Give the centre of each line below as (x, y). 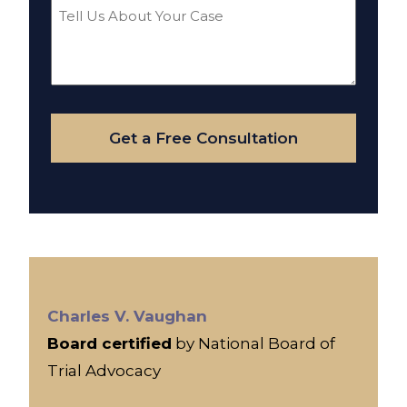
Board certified (109, 343)
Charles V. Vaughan (127, 316)
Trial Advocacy (104, 370)
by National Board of (253, 343)
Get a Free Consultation (203, 138)
